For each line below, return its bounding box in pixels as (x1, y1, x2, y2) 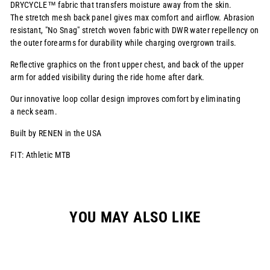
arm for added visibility (10, 72, 93, 83)
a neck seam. (10, 107, 60, 117)
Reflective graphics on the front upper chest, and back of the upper (10, 60, 244, 70)
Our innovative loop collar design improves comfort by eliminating (10, 94, 241, 104)
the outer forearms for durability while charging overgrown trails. (10, 38, 237, 48)
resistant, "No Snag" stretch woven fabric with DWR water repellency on (10, 25, 259, 36)
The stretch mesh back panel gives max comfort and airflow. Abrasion (10, 13, 255, 23)
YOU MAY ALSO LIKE (69, 208, 201, 227)
